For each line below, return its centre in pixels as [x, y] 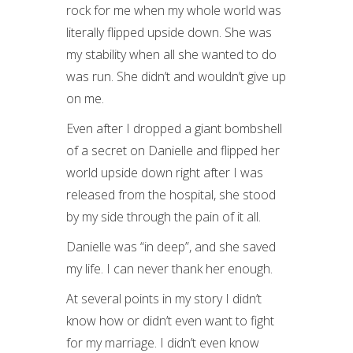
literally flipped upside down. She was [169, 32]
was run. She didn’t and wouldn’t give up [176, 76]
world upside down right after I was [165, 173]
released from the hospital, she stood [171, 195]
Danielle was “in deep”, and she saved [171, 247]
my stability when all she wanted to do [171, 54]
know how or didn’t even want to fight [170, 321]
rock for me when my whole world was [174, 10]
